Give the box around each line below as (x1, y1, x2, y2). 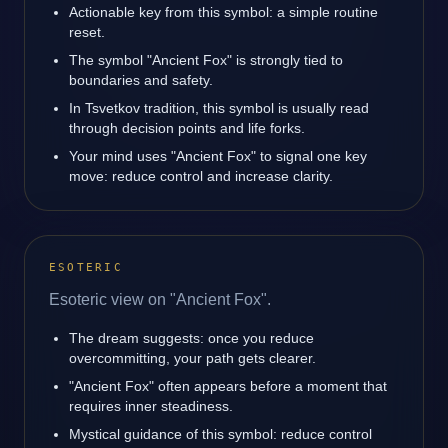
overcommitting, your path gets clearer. (69, 350, 316, 366)
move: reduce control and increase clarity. (69, 168, 333, 184)
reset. (69, 24, 105, 40)
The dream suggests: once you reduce (69, 330, 314, 346)
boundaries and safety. (69, 72, 213, 88)
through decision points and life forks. (69, 120, 305, 136)
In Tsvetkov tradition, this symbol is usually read (69, 100, 369, 116)
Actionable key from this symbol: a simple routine (69, 4, 378, 20)
